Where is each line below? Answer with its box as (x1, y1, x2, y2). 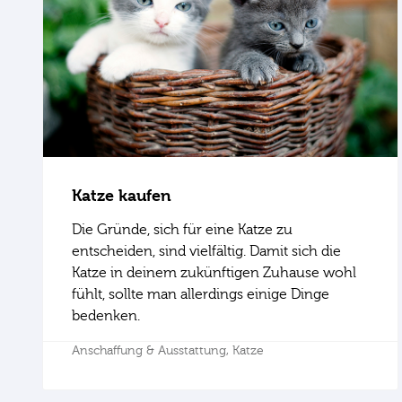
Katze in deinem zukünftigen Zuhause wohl (72, 264, 356, 281)
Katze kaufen (72, 185, 171, 205)
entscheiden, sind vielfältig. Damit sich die (72, 242, 341, 259)
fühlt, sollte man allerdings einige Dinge (72, 285, 329, 302)
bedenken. (72, 307, 140, 324)
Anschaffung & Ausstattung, (72, 343, 232, 358)
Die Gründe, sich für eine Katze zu (72, 221, 293, 238)
